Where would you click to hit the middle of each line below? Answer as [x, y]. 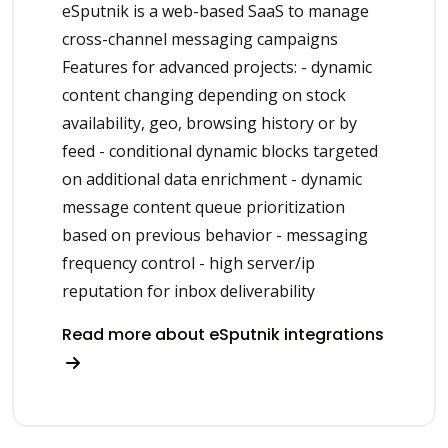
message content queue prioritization [203, 206]
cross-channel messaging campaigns [200, 38]
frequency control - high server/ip [188, 262]
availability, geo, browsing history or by [209, 122]
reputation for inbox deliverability [188, 290]
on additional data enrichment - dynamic [212, 178]
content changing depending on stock [204, 94]
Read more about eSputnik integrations [223, 334]
